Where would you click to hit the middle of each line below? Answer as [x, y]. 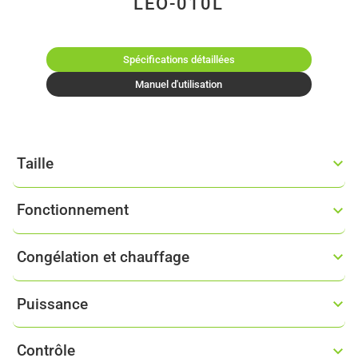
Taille [35, 163]
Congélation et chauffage [103, 257]
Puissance [52, 304]
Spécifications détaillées [179, 60]
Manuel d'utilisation [179, 85]
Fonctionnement [72, 210]
